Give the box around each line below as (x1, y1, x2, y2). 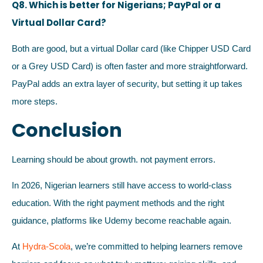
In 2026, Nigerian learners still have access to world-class (12, 180, 232, 191)
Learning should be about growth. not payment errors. (12, 154, 215, 164)
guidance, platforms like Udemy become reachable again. (12, 215, 231, 226)
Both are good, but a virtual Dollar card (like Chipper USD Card (12, 43, 251, 54)
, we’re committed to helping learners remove (70, 241, 242, 252)
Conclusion (12, 116, 122, 143)
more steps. (12, 96, 58, 107)
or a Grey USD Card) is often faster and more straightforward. (12, 61, 248, 72)
